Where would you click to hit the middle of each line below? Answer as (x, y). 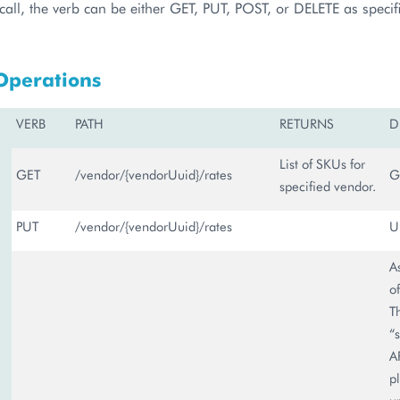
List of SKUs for (322, 164)
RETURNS (307, 124)
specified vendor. (328, 186)
